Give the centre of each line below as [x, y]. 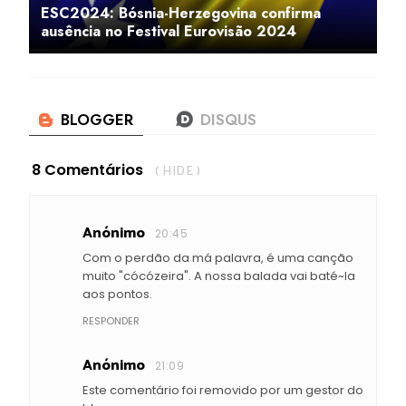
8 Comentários [87, 169]
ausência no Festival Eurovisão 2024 [169, 31]
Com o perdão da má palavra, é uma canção [218, 257]
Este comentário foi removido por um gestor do [223, 390]
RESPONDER [111, 320]
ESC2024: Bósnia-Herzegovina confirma [181, 13]
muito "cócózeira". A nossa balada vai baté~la [219, 275]
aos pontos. [117, 294]
